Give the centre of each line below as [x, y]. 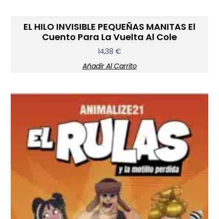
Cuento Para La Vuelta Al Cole [109, 37]
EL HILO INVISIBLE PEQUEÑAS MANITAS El [109, 27]
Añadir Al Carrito [109, 66]
